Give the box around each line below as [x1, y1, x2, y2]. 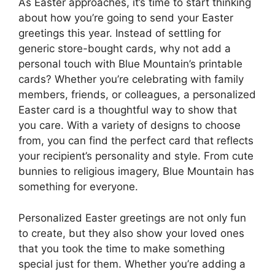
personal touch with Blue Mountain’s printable [18, 58, 242, 70]
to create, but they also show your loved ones [18, 227, 244, 239]
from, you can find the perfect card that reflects [18, 134, 254, 147]
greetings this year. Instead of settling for [18, 27, 221, 39]
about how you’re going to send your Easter [18, 12, 233, 24]
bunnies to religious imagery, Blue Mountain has [18, 165, 254, 177]
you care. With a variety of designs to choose [18, 119, 241, 131]
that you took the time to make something [18, 242, 225, 255]
